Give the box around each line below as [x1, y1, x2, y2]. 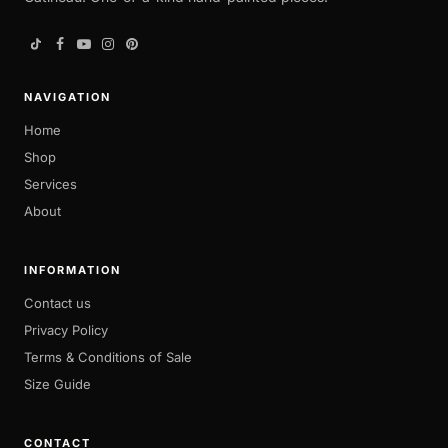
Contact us [24, 294, 91, 311]
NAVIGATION [24, 89, 111, 104]
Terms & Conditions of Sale [24, 348, 192, 365]
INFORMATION [24, 262, 121, 277]
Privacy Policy [24, 321, 108, 338]
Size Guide [24, 375, 91, 392]
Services [24, 175, 77, 192]
